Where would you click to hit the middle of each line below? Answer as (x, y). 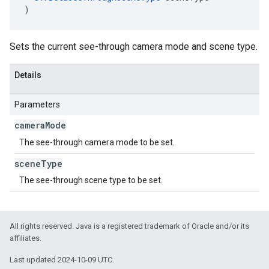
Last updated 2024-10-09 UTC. (62, 260)
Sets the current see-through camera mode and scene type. (134, 47)
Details (28, 75)
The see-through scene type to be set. (91, 180)
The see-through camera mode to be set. (97, 142)
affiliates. (26, 238)
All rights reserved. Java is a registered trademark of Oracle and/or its (129, 226)
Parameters (37, 104)
